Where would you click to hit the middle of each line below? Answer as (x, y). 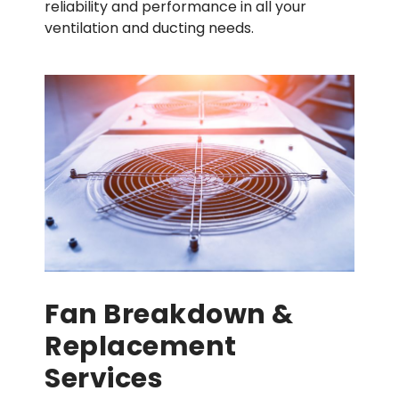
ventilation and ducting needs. (149, 28)
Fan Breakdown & (169, 315)
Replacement (141, 347)
